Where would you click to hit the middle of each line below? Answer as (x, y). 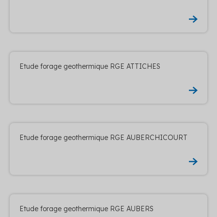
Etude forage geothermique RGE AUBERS (86, 209)
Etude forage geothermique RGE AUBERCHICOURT (103, 137)
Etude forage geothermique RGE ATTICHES (90, 66)
